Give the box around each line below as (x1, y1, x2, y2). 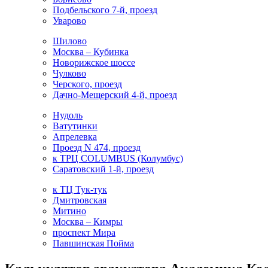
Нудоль (53, 109, 83, 120)
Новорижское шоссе (53, 57, 135, 68)
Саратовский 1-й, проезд (53, 163, 154, 174)
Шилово (53, 35, 87, 46)
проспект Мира (53, 227, 115, 237)
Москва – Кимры (53, 216, 123, 227)
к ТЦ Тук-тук (53, 184, 107, 194)
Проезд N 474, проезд (53, 142, 141, 153)
